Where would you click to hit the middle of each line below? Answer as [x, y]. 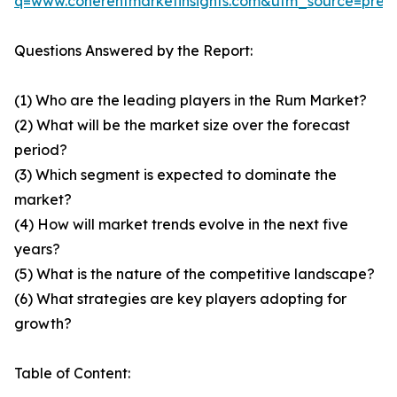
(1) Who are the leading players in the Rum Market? [191, 101]
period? [41, 150]
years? [37, 249]
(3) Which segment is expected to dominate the [175, 175]
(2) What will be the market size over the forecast [182, 125]
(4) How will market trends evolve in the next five [181, 225]
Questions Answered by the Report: [133, 51]
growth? [43, 324]
